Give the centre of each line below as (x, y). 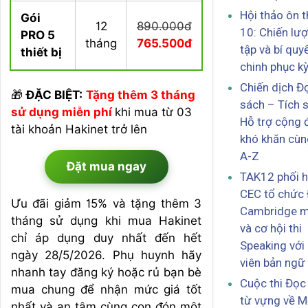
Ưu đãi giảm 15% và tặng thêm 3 (106, 203)
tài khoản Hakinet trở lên (79, 129)
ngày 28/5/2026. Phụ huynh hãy (106, 255)
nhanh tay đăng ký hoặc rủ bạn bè (106, 272)
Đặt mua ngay (106, 166)
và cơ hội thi (271, 229)
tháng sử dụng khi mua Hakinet (106, 220)
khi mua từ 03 (153, 112)
